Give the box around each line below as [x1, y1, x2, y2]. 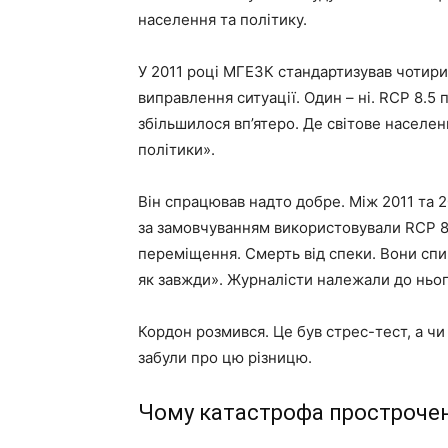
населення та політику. [138, 10, 307, 29]
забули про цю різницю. [138, 348, 312, 367]
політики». [138, 140, 215, 159]
